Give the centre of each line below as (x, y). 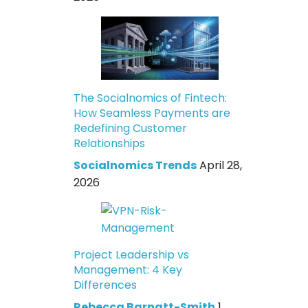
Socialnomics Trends (135, 165)
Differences (106, 285)
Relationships (110, 143)
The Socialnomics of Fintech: (151, 98)
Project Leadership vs (132, 254)
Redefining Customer (131, 128)
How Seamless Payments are (152, 113)
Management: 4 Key (128, 269)
